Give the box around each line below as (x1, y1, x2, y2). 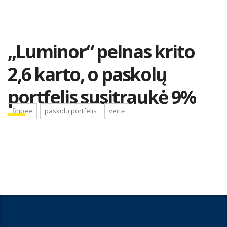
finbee (12, 106, 32, 116)
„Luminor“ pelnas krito (8, 39, 195, 64)
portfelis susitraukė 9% (8, 84, 196, 109)
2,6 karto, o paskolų (8, 61, 167, 87)
